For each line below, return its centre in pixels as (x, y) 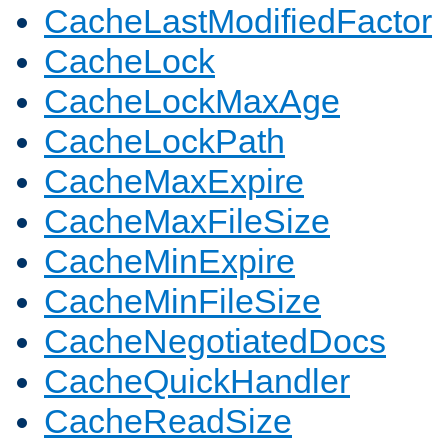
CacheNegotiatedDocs (215, 341)
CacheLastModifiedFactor (238, 21)
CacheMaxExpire (174, 181)
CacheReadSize (168, 421)
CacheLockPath (164, 141)
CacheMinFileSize (182, 301)
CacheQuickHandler (197, 381)
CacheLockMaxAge (192, 101)
